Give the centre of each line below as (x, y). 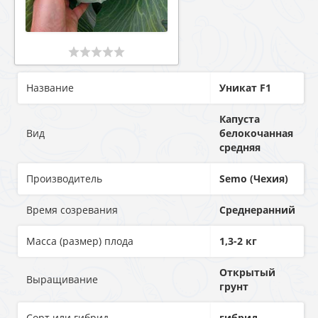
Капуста (240, 119)
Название (50, 88)
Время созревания (72, 210)
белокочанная (256, 133)
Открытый (247, 272)
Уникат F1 (245, 88)
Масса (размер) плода (80, 241)
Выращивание (62, 279)
